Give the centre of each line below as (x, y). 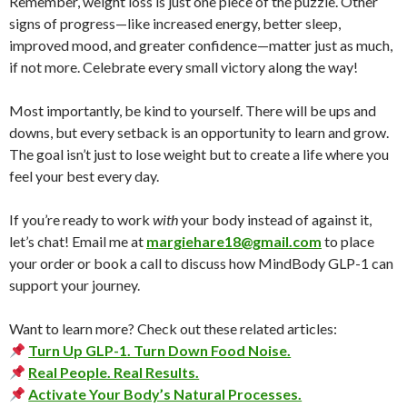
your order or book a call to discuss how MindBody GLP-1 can (201, 263)
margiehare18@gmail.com (234, 242)
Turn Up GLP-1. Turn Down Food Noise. (160, 351)
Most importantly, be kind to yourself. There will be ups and (193, 111)
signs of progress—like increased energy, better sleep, (175, 24)
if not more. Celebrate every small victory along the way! (184, 67)
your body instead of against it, (275, 220)
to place (348, 242)
